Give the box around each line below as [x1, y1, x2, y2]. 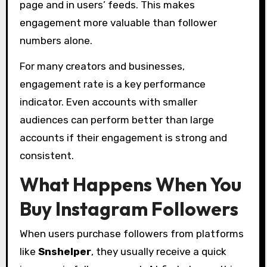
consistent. [19, 149, 74, 162]
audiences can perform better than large [19, 113, 214, 126]
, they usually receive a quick [91, 246, 226, 258]
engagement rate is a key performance [19, 77, 206, 90]
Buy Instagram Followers [19, 196, 238, 221]
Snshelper [38, 246, 91, 258]
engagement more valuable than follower [19, 17, 217, 29]
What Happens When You [19, 172, 241, 196]
